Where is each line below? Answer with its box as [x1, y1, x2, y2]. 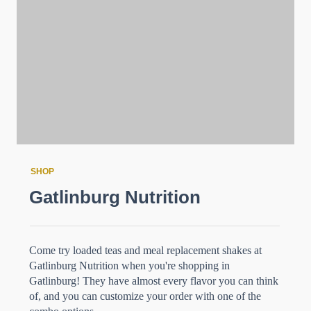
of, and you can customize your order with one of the [29, 290, 261, 302]
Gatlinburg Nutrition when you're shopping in [29, 260, 230, 271]
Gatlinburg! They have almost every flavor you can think [29, 275, 278, 287]
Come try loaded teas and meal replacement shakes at [29, 244, 262, 256]
